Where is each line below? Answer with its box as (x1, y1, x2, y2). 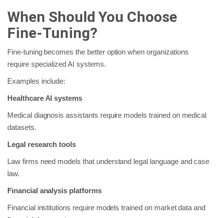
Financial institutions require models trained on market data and (7, 203, 206, 212)
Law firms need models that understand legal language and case (7, 157, 210, 165)
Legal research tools (7, 140, 76, 148)
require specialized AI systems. (7, 59, 106, 68)
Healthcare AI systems (7, 93, 83, 102)
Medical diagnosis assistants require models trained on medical (7, 110, 207, 119)
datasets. (7, 123, 36, 131)
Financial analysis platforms (7, 186, 102, 195)
